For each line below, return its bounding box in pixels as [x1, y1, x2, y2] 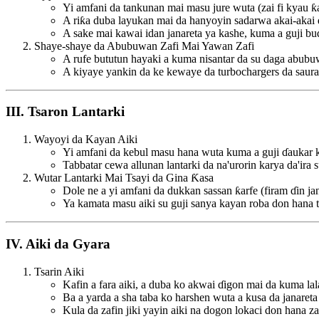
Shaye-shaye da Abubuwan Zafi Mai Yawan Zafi [34, 39, 254, 52]
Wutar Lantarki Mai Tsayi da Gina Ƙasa [34, 172, 214, 184]
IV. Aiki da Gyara [6, 236, 110, 251]
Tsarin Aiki [34, 265, 84, 278]
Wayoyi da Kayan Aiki [34, 133, 137, 146]
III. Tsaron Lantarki [6, 104, 125, 120]
